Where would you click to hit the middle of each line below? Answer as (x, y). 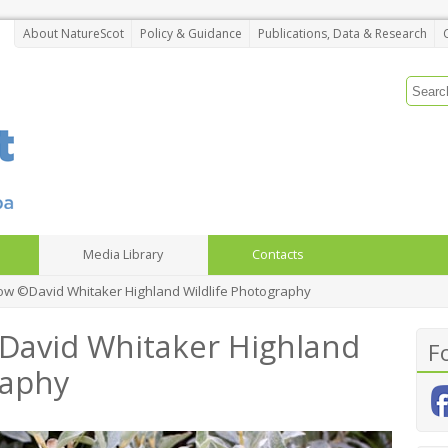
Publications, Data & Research (342, 33)
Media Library (123, 255)
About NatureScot (73, 33)
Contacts (277, 255)
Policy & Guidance (190, 33)
